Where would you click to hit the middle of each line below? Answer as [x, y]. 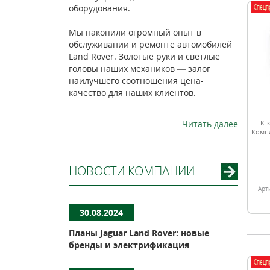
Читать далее [210, 124]
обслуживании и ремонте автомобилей [150, 44]
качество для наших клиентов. [132, 93]
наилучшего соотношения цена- [136, 80]
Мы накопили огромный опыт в [135, 32]
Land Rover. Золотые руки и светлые [144, 56]
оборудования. [99, 8]
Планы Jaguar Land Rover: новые [139, 233]
